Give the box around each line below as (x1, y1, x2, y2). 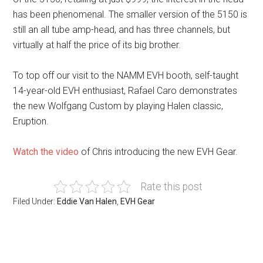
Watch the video (13, 146, 79, 157)
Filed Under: (13, 197, 58, 206)
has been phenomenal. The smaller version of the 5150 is (13, 9, 248, 20)
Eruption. (13, 116, 49, 127)
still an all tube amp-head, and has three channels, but (13, 24, 231, 35)
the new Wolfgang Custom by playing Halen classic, (13, 100, 224, 112)
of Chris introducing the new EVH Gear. (79, 146, 238, 157)
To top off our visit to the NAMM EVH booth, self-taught (13, 70, 239, 81)
